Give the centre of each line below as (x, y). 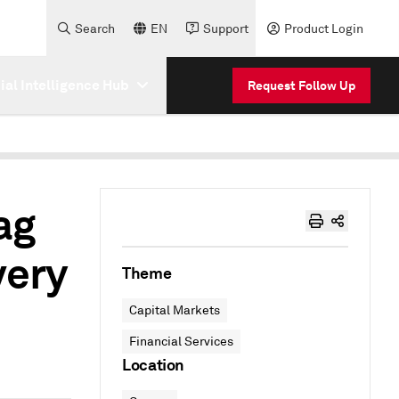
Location (154, 365)
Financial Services (181, 342)
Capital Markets (175, 310)
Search (95, 28)
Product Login (324, 28)
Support (226, 28)
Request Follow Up (301, 85)
